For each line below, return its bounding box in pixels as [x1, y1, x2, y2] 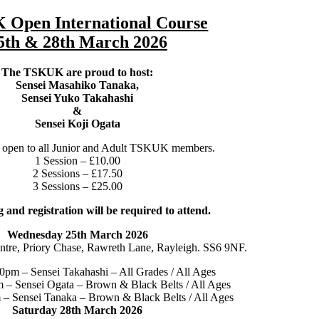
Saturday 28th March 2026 [12, 304, 143, 317]
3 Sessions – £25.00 [32, 180, 122, 193]
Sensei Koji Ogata [34, 117, 120, 130]
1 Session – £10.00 [34, 155, 120, 167]
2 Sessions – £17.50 [32, 167, 122, 180]
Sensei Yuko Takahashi [21, 92, 134, 105]
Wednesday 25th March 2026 [6, 229, 148, 241]
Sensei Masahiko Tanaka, [16, 79, 140, 92]
